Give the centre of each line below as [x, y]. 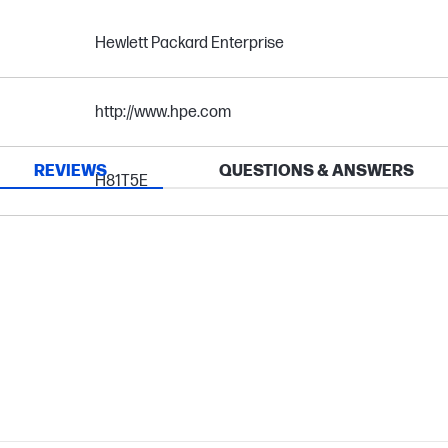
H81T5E [121, 181]
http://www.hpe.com [162, 112]
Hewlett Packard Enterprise [189, 43]
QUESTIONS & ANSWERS [316, 171]
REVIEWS [70, 171]
